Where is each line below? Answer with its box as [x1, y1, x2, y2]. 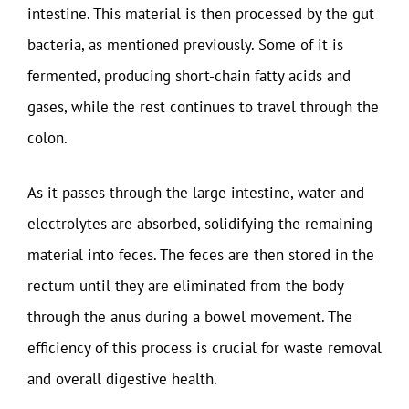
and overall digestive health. [27, 368, 217, 389]
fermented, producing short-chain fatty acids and [27, 66, 351, 86]
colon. [27, 128, 68, 148]
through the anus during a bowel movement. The [27, 306, 352, 327]
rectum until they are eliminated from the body [27, 275, 343, 296]
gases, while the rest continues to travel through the [27, 97, 379, 117]
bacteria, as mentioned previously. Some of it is [27, 35, 343, 55]
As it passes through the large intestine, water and [27, 182, 364, 203]
